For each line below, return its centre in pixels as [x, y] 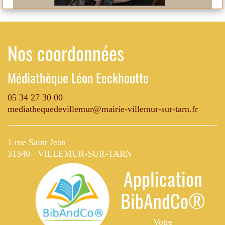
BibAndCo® [163, 200]
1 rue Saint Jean [37, 142]
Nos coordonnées [66, 53]
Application [163, 178]
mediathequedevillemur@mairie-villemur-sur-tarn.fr [103, 109]
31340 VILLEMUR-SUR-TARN [70, 154]
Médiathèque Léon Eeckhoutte [78, 78]
